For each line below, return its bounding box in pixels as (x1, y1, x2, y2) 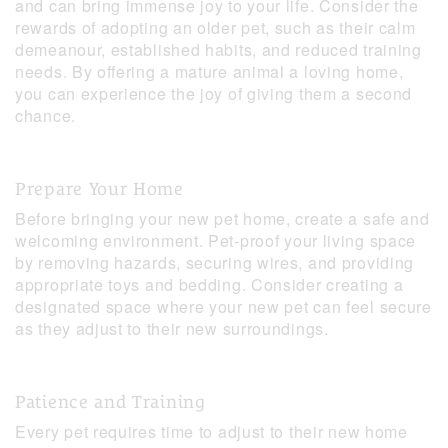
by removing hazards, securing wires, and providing (15, 251, 415, 275)
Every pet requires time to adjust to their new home (15, 420, 408, 444)
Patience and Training (15, 391, 206, 413)
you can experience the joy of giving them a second (15, 82, 413, 106)
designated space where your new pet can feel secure (15, 295, 432, 319)
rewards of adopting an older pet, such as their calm (15, 16, 416, 40)
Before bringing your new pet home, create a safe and (15, 207, 430, 231)
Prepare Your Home (15, 178, 184, 200)
